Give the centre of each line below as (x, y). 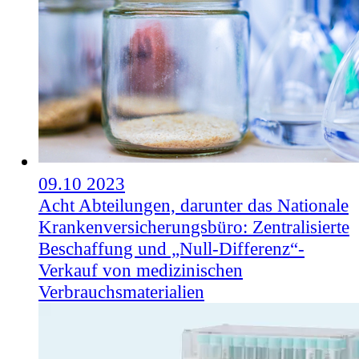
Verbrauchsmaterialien (121, 292)
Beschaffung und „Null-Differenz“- (171, 249)
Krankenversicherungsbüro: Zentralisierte (194, 227)
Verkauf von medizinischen (141, 270)
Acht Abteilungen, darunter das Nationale (194, 206)
